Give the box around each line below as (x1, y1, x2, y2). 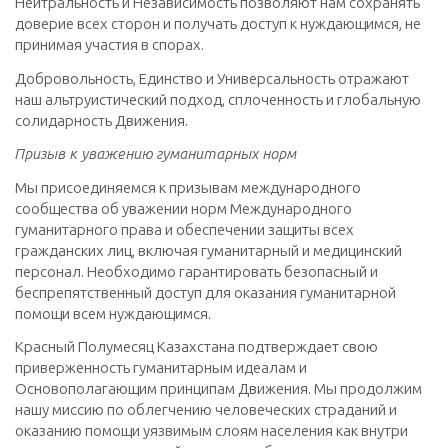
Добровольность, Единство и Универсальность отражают (15, 69, 409, 88)
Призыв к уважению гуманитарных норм (15, 145, 297, 164)
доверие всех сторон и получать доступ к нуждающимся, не (15, 15, 421, 34)
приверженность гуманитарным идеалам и (15, 359, 307, 378)
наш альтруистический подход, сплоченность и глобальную (15, 90, 421, 109)
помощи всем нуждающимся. (15, 304, 211, 323)
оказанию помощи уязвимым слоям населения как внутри (15, 422, 408, 441)
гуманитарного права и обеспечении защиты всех (15, 220, 354, 239)
